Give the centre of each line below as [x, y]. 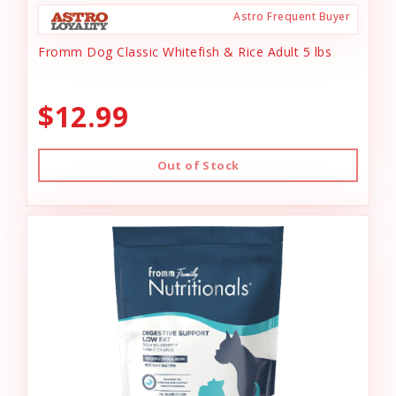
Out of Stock [198, 165]
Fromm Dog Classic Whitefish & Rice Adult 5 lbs [185, 52]
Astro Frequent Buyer [292, 16]
